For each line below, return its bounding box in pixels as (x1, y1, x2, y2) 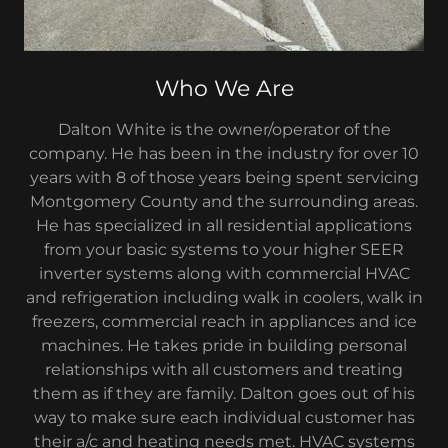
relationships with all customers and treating (45, 359, 403, 379)
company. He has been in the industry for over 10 (29, 143, 419, 163)
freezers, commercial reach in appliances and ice (31, 311, 417, 331)
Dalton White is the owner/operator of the (57, 119, 391, 139)
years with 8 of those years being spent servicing (29, 167, 419, 187)
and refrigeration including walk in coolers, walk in (25, 287, 423, 307)
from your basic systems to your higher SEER (44, 239, 404, 259)
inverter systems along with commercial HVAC (38, 263, 410, 283)
